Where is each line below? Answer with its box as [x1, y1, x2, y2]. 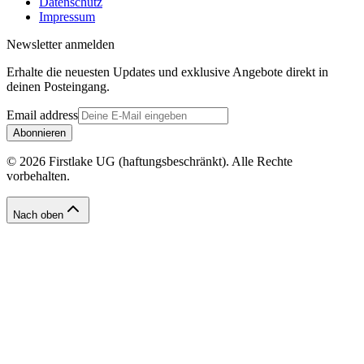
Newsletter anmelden [6, 37, 115, 51]
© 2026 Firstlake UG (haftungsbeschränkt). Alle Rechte [6, 154, 292, 168]
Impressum [39, 9, 95, 24]
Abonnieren [13, 126, 66, 139]
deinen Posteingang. [6, 79, 110, 93]
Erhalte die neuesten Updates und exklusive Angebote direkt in [6, 64, 328, 79]
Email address [6, 107, 78, 122]
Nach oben [13, 208, 63, 221]
